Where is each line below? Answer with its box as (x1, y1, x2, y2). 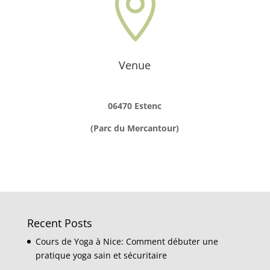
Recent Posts (27, 216, 92, 231)
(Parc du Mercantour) (90, 122, 180, 134)
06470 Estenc (108, 100, 162, 112)
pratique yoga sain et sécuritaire (35, 250, 167, 262)
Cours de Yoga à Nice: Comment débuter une (35, 236, 218, 248)
